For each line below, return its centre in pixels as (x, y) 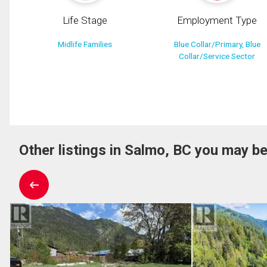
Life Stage (85, 21)
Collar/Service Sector (217, 56)
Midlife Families (85, 44)
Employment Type (217, 21)
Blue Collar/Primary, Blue (217, 44)
